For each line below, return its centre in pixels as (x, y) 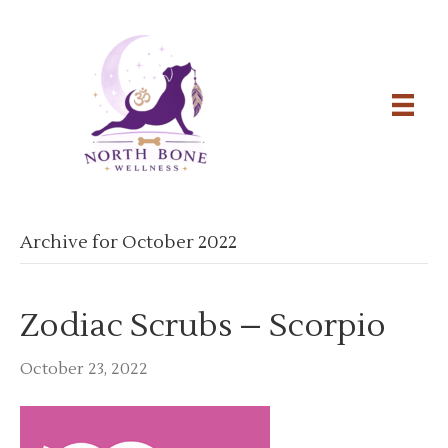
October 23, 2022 (84, 369)
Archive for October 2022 (128, 242)
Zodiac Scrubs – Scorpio (203, 325)
